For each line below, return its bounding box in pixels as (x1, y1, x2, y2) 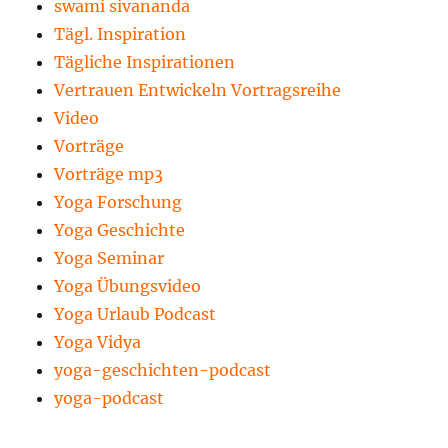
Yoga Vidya (54, 331, 142, 352)
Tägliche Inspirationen (54, 51, 236, 72)
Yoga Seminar (54, 247, 165, 268)
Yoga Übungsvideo (54, 275, 202, 296)
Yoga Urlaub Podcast (54, 303, 217, 324)
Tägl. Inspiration (54, 23, 187, 44)
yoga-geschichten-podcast (54, 359, 272, 380)
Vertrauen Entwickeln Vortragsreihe (54, 79, 342, 100)
